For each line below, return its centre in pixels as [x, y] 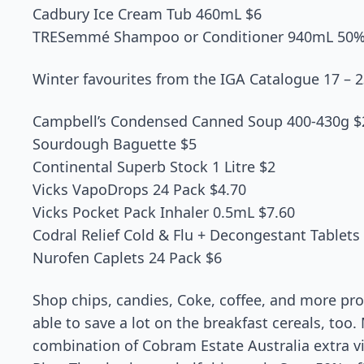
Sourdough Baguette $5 [115, 144]
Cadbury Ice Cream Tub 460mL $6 [147, 14]
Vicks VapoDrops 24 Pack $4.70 [139, 189]
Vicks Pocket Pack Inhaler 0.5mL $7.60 [164, 212]
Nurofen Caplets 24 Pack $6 [127, 258]
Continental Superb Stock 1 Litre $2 [154, 167]
